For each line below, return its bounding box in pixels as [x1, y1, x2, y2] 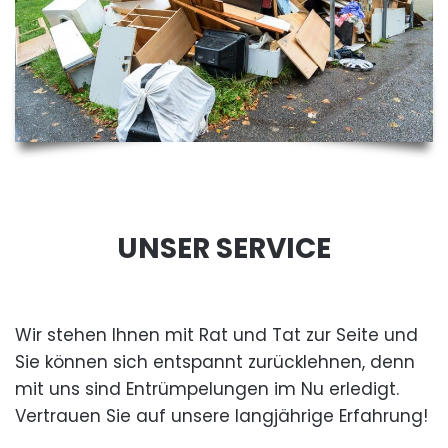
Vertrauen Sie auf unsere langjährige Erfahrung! [15, 404, 428, 429]
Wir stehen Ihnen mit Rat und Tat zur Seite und [15, 323, 418, 348]
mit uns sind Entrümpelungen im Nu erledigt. [15, 377, 399, 402]
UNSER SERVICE [117, 229, 331, 269]
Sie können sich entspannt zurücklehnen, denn [15, 350, 415, 375]
